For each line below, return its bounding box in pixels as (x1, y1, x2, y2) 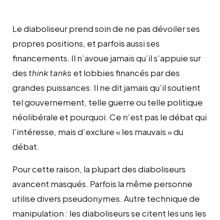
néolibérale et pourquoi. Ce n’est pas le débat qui (12, 111, 207, 122)
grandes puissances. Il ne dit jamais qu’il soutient (12, 82, 200, 93)
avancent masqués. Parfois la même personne (12, 178, 192, 189)
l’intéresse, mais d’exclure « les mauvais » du (12, 126, 183, 137)
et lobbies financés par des (72, 67, 180, 78)
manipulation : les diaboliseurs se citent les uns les (12, 207, 206, 219)
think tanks (28, 67, 72, 78)
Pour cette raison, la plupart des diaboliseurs (12, 163, 186, 174)
